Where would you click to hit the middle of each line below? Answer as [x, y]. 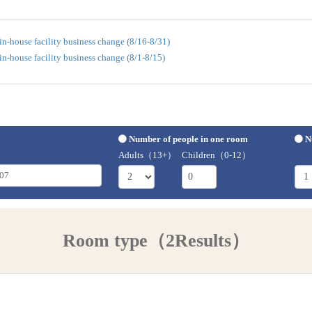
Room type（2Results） [156, 240]
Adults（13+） [148, 155]
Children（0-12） [217, 155]
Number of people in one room [189, 139]
